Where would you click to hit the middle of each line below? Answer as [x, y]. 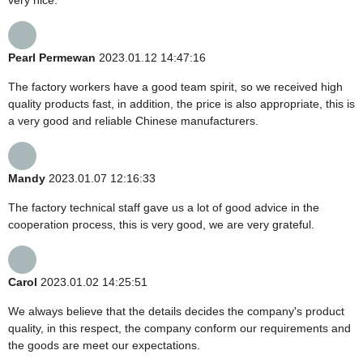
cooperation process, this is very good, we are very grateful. [161, 224]
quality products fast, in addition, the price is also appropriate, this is [181, 103]
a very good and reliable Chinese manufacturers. [133, 120]
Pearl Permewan [52, 57]
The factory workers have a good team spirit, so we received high [175, 86]
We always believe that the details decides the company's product [176, 311]
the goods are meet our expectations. [104, 345]
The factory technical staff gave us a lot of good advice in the [164, 207]
